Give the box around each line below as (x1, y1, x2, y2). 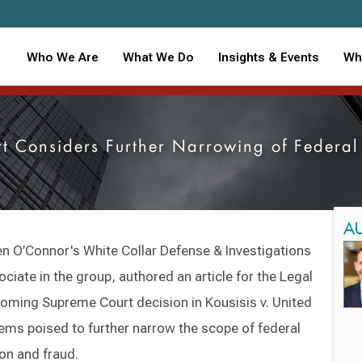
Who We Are (27, 49, 99, 65)
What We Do (123, 49, 195, 65)
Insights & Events (218, 49, 320, 65)
